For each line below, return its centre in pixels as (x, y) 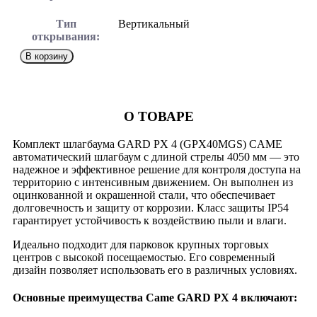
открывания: (66, 37)
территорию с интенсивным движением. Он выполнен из (153, 182)
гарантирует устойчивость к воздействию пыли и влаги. (150, 220)
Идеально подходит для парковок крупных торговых (141, 244)
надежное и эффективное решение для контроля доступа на (157, 169)
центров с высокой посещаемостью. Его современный (144, 257)
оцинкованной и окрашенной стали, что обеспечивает (144, 195)
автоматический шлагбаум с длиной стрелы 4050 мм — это (156, 156)
